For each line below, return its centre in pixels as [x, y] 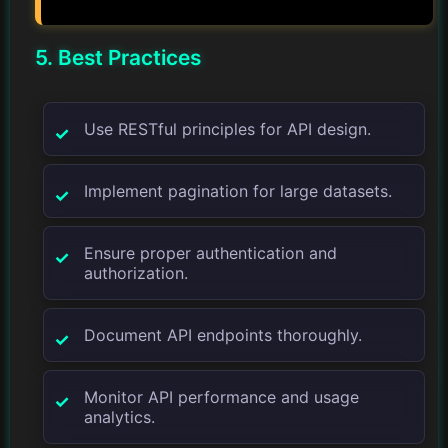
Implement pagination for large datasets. [237, 191]
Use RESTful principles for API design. [227, 129]
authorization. [135, 273]
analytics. [119, 417]
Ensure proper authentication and [210, 253]
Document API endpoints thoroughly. [222, 335]
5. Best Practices [118, 58]
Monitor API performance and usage [221, 397]
